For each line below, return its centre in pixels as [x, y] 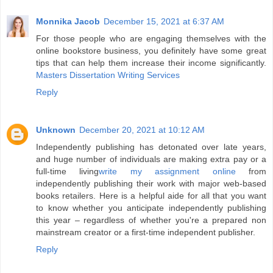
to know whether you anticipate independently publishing [151, 208]
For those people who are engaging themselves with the [151, 39]
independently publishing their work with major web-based [151, 184]
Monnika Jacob [68, 22]
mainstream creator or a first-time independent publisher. [146, 232]
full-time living [68, 172]
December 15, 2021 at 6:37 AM [164, 22]
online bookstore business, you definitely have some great [151, 51]
